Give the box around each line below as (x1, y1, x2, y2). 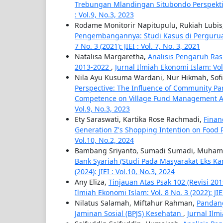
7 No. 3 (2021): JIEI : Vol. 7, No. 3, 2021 (75, 41, 200, 51)
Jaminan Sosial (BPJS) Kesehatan (75, 209, 183, 219)
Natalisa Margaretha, (75, 52, 148, 62)
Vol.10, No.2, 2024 (75, 135, 134, 145)
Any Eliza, (75, 177, 109, 187)
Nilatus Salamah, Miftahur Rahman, (75, 198, 197, 208)
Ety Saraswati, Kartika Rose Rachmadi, (75, 114, 204, 124)
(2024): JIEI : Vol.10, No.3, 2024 (75, 167, 175, 177)
